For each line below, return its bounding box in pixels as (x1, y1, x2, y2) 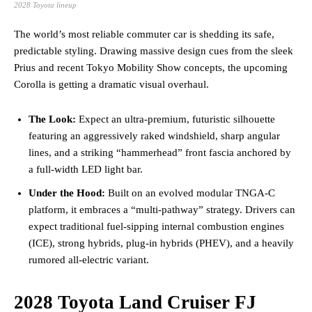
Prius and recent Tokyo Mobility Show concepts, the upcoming (14, 61, 288, 73)
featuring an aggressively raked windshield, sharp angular (29, 130, 280, 141)
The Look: (29, 113, 76, 125)
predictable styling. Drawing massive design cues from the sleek (14, 45, 293, 56)
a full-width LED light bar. (29, 163, 143, 175)
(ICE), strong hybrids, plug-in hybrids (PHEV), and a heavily (29, 237, 294, 249)
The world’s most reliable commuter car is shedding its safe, (14, 28, 274, 40)
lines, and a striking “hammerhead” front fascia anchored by (29, 146, 291, 158)
